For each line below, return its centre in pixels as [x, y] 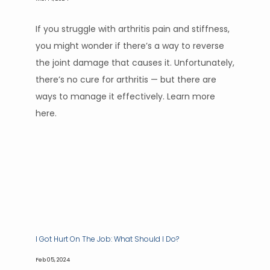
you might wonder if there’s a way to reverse [130, 46]
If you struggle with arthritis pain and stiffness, [133, 29]
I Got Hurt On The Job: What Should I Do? [107, 239]
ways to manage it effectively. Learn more [125, 96]
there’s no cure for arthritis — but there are [126, 80]
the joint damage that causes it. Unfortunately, [135, 63]
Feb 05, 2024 [53, 259]
